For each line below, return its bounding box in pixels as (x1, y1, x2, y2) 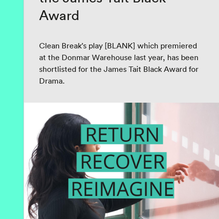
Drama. (39, 76, 65, 86)
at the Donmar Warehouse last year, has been (39, 52, 198, 62)
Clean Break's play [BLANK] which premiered (39, 41, 197, 50)
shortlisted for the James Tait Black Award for (39, 64, 198, 74)
